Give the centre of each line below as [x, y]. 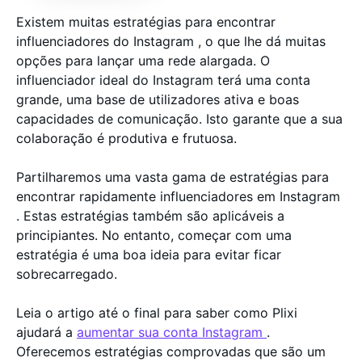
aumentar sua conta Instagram [172, 332]
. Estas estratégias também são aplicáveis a [150, 216]
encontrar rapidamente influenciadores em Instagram [178, 196]
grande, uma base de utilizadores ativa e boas [158, 99]
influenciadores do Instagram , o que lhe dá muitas [171, 41]
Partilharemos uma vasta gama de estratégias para [173, 177]
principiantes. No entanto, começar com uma [154, 235]
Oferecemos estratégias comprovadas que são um [171, 351]
